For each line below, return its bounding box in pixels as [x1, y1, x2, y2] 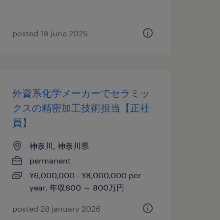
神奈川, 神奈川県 [29, 141, 89, 150]
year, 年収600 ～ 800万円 [29, 183, 124, 192]
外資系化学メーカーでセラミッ [12, 87, 150, 99]
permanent [29, 156, 71, 165]
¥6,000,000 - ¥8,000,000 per [29, 170, 141, 180]
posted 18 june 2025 [12, 28, 88, 38]
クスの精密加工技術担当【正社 [12, 102, 150, 113]
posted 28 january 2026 [12, 204, 101, 213]
